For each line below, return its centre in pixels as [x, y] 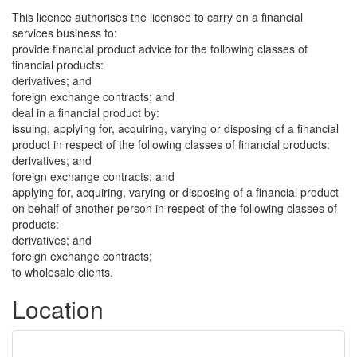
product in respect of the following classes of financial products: [171, 144]
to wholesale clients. [63, 272]
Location [58, 309]
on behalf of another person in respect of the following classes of [175, 208]
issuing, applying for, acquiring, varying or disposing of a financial [175, 128]
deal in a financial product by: [86, 112]
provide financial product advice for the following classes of [160, 49]
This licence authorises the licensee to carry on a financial [157, 17]
